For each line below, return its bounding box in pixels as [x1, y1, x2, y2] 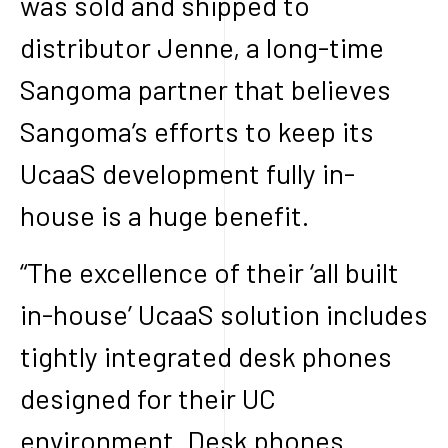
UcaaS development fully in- [20, 155, 355, 190]
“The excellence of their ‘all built [20, 254, 399, 289]
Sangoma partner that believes [20, 71, 391, 106]
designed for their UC [20, 380, 276, 415]
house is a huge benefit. [20, 197, 309, 232]
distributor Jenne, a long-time [20, 29, 384, 64]
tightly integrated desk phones [20, 338, 392, 373]
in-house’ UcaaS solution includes [20, 296, 428, 331]
